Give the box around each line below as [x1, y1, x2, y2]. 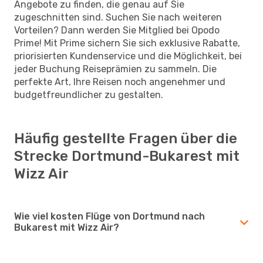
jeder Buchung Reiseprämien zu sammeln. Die [14, 63, 217, 75]
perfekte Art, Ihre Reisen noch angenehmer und [14, 76, 225, 87]
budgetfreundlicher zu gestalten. [14, 89, 163, 100]
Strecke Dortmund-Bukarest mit [14, 147, 240, 164]
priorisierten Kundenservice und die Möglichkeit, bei [14, 50, 242, 62]
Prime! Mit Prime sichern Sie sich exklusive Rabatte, [14, 37, 240, 49]
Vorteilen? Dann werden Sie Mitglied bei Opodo [14, 24, 220, 36]
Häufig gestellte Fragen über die [14, 130, 237, 147]
